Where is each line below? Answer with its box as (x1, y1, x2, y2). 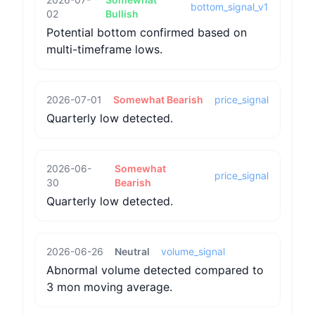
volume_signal (161, 245, 225, 257)
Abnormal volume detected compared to (46, 263, 264, 277)
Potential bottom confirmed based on (46, 25, 247, 39)
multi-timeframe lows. (46, 42, 162, 56)
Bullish (105, 8, 139, 20)
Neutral (115, 245, 150, 257)
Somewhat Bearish (113, 94, 203, 105)
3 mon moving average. (46, 280, 172, 294)
